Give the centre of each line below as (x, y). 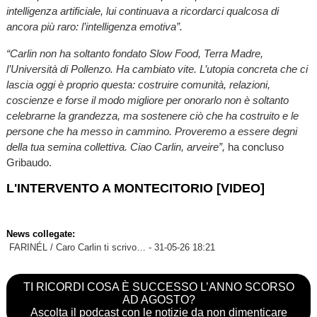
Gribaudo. (29, 162)
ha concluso (255, 146)
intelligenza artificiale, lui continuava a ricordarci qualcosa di (142, 11)
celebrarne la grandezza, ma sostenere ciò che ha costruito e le (152, 115)
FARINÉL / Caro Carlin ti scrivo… (77, 248)
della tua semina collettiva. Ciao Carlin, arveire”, (117, 146)
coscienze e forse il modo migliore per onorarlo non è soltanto (147, 100)
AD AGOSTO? (158, 300)
